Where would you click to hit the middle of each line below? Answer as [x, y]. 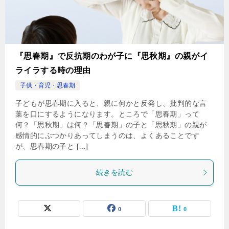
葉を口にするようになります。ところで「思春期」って [107, 114]
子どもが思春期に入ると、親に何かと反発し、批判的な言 [111, 103]
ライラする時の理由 [53, 70]
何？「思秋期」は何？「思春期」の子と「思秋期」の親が [111, 125]
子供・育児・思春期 [48, 85]
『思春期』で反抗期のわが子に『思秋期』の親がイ [112, 56]
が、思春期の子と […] [52, 146]
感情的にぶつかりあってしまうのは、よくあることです [107, 135]
